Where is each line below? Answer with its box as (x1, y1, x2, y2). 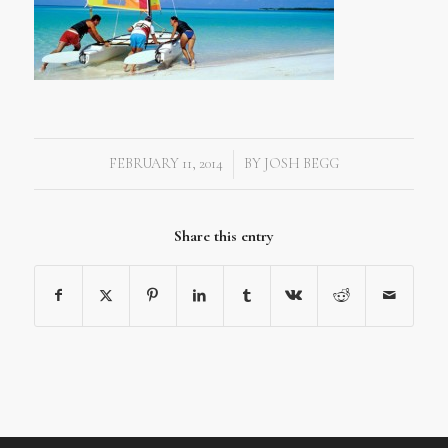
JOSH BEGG (263, 154, 339, 172)
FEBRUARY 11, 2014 (108, 154, 223, 172)
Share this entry (173, 225, 274, 246)
